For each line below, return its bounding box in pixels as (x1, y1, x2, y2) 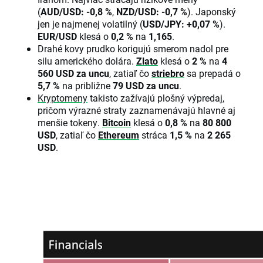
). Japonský (187, 5, 236, 18)
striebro (151, 66, 184, 79)
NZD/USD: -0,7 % (116, 5, 187, 18)
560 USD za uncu (38, 66, 109, 79)
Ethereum (98, 128, 139, 141)
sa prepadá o (184, 66, 241, 79)
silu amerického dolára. (38, 54, 136, 67)
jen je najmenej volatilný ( (38, 17, 143, 30)
